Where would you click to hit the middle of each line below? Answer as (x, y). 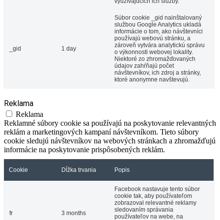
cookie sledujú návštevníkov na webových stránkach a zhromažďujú (110, 141)
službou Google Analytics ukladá (158, 25)
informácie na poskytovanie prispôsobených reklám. (84, 150)
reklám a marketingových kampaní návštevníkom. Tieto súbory (101, 132)
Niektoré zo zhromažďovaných (155, 59)
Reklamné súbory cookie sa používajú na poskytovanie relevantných (110, 123)
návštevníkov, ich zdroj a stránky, (158, 73)
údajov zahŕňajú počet (144, 66)
